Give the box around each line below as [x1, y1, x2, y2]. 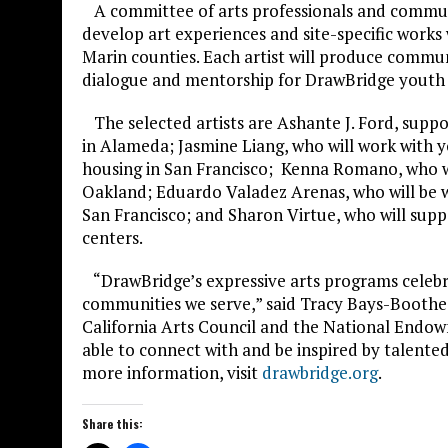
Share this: [82, 414, 143, 432]
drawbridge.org [262, 360, 378, 384]
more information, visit [82, 360, 262, 384]
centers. [82, 225, 146, 249]
